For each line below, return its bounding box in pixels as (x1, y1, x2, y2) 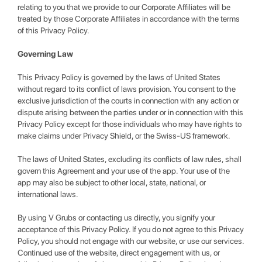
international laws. (18, 189, 78, 199)
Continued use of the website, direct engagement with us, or (18, 248, 220, 257)
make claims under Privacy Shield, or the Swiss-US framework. (18, 131, 230, 140)
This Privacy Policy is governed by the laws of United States (18, 73, 220, 82)
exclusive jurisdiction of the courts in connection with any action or (18, 96, 239, 105)
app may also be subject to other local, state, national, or (18, 178, 206, 187)
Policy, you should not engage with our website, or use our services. (18, 236, 244, 246)
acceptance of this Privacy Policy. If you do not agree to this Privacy (18, 225, 244, 234)
